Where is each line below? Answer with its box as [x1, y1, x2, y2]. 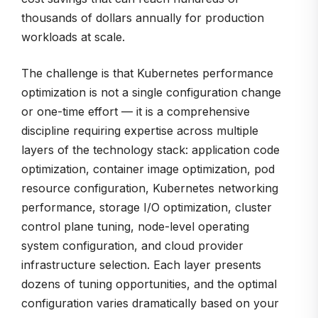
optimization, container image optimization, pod [21, 162, 275, 177]
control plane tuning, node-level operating [21, 219, 249, 234]
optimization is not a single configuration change [21, 85, 281, 100]
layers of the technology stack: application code [21, 143, 280, 158]
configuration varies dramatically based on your [21, 296, 279, 311]
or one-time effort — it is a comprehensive [21, 104, 250, 119]
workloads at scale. [21, 30, 125, 45]
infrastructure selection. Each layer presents [21, 258, 261, 273]
